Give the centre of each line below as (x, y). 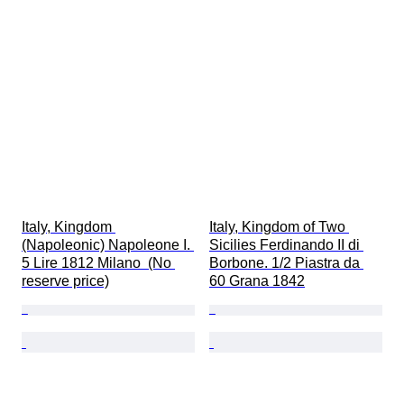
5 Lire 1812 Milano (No (98, 263)
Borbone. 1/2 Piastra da (286, 263)
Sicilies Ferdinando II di (286, 245)
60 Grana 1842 (257, 281)
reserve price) (65, 281)
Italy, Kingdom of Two (279, 227)
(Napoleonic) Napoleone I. (108, 245)
